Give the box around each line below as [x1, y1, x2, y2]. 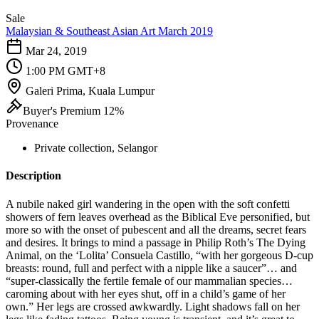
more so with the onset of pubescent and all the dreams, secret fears [6, 223, 306, 236]
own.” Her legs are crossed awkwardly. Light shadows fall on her [6, 300, 300, 313]
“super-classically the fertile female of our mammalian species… [6, 274, 293, 287]
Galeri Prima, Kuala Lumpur [26, 85, 155, 97]
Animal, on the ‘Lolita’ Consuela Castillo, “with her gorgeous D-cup [6, 249, 313, 261]
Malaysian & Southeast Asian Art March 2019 [6, 25, 213, 37]
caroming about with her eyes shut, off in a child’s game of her [6, 287, 286, 300]
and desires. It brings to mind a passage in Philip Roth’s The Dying [6, 236, 305, 249]
